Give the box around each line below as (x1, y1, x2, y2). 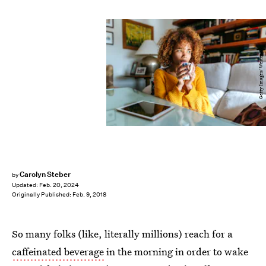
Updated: (12, 181, 39, 189)
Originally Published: (12, 191, 72, 199)
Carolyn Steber (19, 169, 71, 179)
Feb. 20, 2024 (39, 181, 79, 189)
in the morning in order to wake (104, 245, 248, 258)
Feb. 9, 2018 (72, 191, 106, 199)
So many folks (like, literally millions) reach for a (12, 227, 233, 240)
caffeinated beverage (12, 245, 104, 258)
